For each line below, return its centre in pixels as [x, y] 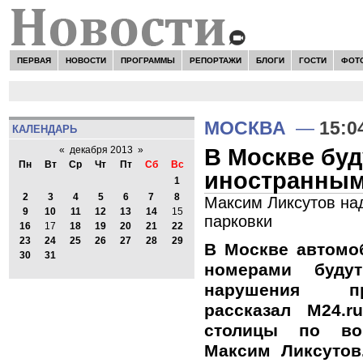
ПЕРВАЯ [34, 60]
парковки [238, 221]
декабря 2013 [102, 150]
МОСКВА [245, 128]
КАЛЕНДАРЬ [44, 129]
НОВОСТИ [85, 60]
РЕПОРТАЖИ [215, 60]
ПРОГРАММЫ [147, 60]
